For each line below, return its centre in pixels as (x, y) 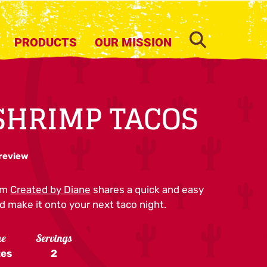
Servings (54, 240)
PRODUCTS (46, 42)
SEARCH (212, 37)
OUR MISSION (133, 42)
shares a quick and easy (147, 190)
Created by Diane (50, 190)
